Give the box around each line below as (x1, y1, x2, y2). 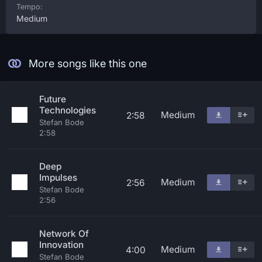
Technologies (39, 105, 96, 116)
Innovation (39, 239, 84, 250)
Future (39, 94, 66, 105)
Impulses (39, 172, 77, 183)
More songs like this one (28, 57, 147, 70)
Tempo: (16, 2, 43, 11)
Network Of (39, 228, 89, 239)
